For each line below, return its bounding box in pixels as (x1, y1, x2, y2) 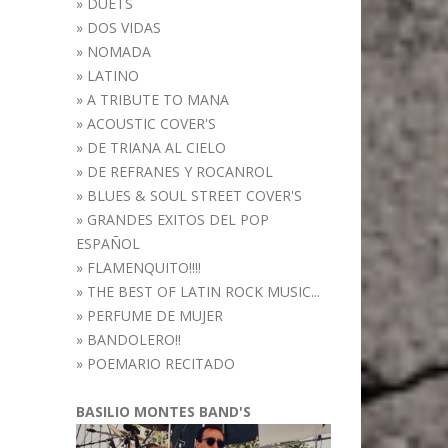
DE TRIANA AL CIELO (87, 138, 226, 158)
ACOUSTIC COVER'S (87, 114, 216, 134)
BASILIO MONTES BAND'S (76, 402, 251, 422)
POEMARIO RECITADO (87, 354, 235, 374)
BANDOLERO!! (87, 330, 181, 350)
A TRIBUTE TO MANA (87, 90, 229, 110)
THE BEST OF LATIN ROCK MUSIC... (87, 282, 320, 302)
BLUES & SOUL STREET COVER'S (87, 186, 302, 206)
